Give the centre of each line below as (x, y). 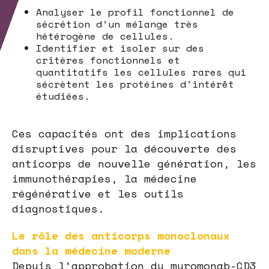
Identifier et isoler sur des (120, 48)
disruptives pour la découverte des (124, 148)
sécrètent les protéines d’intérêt (135, 84)
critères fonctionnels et (108, 60)
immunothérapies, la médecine (104, 178)
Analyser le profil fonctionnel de (135, 12)
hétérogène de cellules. (105, 36)
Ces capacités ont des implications (124, 133)
